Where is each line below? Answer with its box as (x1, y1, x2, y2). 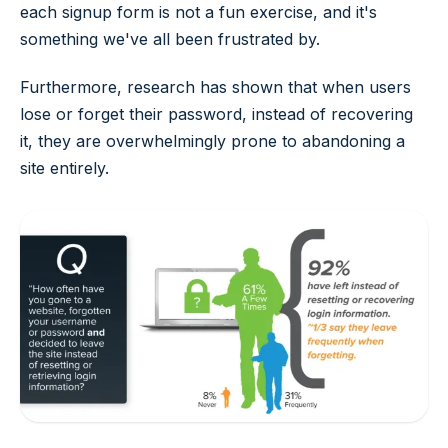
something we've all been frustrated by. (20, 28, 320, 49)
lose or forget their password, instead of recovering (20, 103, 413, 124)
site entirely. (20, 157, 109, 178)
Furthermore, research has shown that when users (20, 76, 411, 97)
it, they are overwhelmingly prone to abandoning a (20, 130, 405, 151)
